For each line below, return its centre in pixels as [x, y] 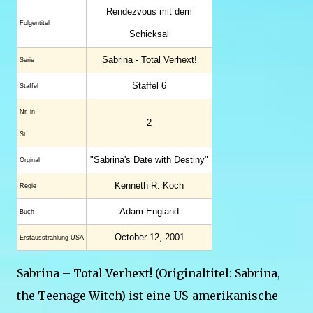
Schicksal [149, 34]
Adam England [149, 211]
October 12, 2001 [149, 237]
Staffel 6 [149, 86]
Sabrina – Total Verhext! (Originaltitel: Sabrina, [148, 273]
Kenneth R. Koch [149, 185]
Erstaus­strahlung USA [52, 238]
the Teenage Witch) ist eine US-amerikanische [147, 296]
